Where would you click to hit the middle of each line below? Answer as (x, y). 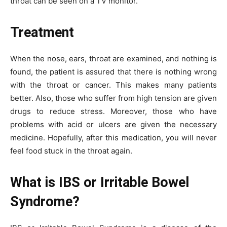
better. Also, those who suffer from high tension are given (113, 98)
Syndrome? (45, 201)
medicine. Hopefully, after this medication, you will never (113, 137)
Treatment (42, 32)
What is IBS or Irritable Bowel (100, 182)
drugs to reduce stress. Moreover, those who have (113, 111)
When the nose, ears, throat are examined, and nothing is (113, 58)
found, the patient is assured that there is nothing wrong (113, 71)
